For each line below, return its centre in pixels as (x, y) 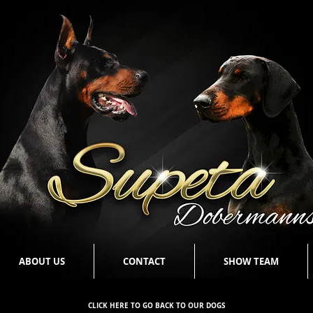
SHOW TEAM (251, 261)
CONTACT (144, 261)
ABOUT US (42, 261)
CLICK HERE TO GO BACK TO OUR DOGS (156, 305)
